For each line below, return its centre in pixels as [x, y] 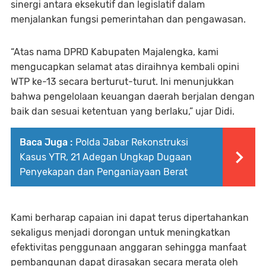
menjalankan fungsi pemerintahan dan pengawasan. [128, 19]
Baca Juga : [46, 142]
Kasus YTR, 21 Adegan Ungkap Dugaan [106, 157]
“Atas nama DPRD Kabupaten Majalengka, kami [115, 52]
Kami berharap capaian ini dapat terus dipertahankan [130, 217]
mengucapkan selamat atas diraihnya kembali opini [125, 66]
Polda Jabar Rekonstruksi [132, 142]
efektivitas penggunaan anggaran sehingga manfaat [129, 247]
